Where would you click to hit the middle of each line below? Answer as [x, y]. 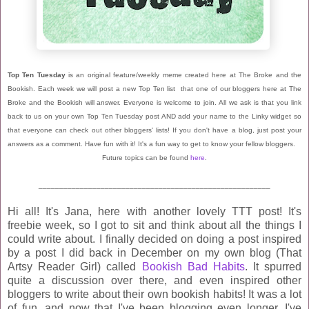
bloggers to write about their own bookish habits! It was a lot [154, 294]
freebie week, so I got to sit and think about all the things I [154, 225]
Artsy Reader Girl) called [75, 266]
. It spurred [273, 266]
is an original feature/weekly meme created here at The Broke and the [183, 74]
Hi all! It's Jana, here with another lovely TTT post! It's [154, 211]
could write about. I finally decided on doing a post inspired [154, 239]
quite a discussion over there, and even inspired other [154, 280]
